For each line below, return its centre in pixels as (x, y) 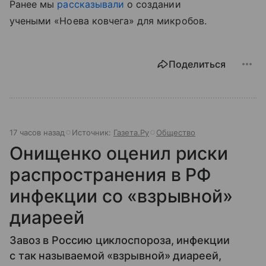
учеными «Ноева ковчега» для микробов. (108, 21)
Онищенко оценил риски (119, 153)
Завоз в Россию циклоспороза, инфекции (120, 240)
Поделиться (197, 64)
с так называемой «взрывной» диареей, (115, 256)
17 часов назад (37, 133)
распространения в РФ (110, 175)
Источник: (93, 133)
